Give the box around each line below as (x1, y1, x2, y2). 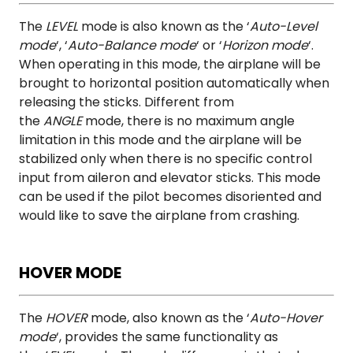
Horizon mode (222, 36, 308, 55)
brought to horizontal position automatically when (19, 74, 329, 93)
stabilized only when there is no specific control (19, 150, 312, 169)
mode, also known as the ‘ (91, 309, 250, 328)
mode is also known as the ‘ (81, 17, 250, 36)
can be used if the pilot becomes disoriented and (19, 188, 321, 206)
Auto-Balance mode (68, 36, 196, 55)
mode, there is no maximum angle (85, 112, 295, 131)
